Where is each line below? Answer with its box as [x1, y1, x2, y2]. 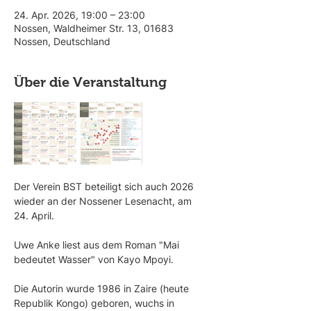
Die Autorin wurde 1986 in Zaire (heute [14, 283, 192, 294]
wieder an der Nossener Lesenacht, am [14, 195, 194, 207]
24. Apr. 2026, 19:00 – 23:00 [14, 9, 145, 21]
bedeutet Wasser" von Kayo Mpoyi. [14, 253, 176, 265]
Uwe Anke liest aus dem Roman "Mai [14, 239, 182, 251]
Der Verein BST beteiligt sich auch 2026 [14, 180, 196, 192]
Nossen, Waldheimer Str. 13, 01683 [14, 22, 174, 34]
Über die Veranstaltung [14, 74, 167, 90]
